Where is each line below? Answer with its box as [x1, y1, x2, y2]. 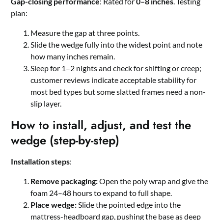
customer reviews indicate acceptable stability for [30, 75, 197, 85]
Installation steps [11, 157, 70, 166]
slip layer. [30, 99, 62, 109]
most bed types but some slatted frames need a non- [30, 87, 206, 97]
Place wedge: [30, 200, 77, 210]
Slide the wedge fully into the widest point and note [30, 40, 203, 50]
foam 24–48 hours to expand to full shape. [30, 188, 172, 198]
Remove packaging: [30, 176, 98, 186]
